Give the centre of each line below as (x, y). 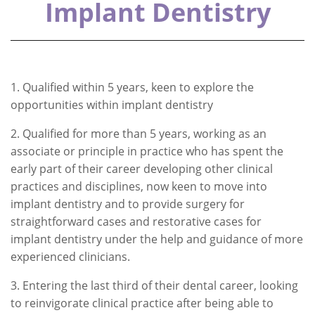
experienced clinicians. (70, 257)
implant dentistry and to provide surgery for (128, 204)
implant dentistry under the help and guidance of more (157, 239)
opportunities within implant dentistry (112, 105)
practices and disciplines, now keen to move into (139, 186)
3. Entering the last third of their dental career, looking (154, 285)
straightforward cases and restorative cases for (136, 221)
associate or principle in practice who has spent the (147, 151)
